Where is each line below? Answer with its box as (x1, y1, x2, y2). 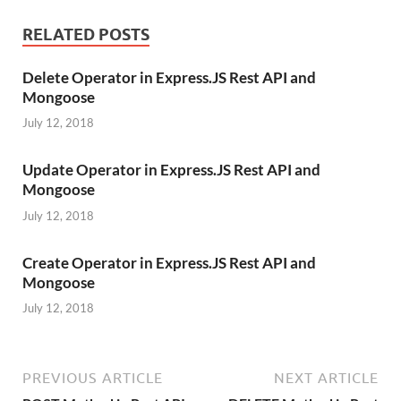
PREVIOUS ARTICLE (22, 370, 163, 387)
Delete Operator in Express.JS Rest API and (22, 67, 316, 87)
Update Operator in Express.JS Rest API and (22, 160, 320, 180)
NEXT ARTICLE (274, 370, 379, 387)
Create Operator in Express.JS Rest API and (22, 252, 316, 272)
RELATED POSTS (22, 24, 149, 44)
